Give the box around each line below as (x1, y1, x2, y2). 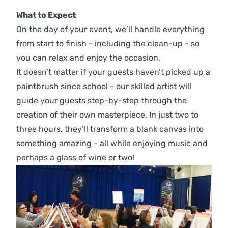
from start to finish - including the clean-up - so (16, 39, 199, 48)
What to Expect (16, 10, 76, 20)
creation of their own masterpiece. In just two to (16, 110, 198, 120)
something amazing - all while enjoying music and (16, 138, 208, 148)
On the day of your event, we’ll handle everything (16, 24, 205, 34)
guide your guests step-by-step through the (16, 96, 187, 105)
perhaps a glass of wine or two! (16, 153, 134, 162)
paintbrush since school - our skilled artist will (16, 81, 191, 91)
